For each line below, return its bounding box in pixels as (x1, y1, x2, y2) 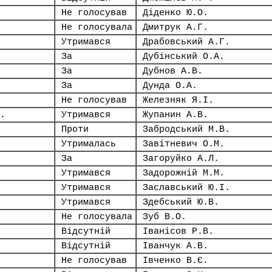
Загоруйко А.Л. (143, 154, 219, 163)
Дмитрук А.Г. (143, 22, 208, 32)
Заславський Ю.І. (143, 183, 230, 192)
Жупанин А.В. (143, 110, 208, 120)
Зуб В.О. (143, 212, 186, 222)
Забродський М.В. (143, 124, 230, 134)
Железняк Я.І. (143, 95, 214, 105)
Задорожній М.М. (143, 168, 225, 178)
